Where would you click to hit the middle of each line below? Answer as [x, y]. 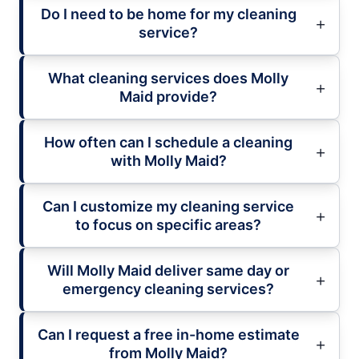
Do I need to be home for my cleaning [168, 14]
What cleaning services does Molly [168, 79]
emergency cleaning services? [168, 289]
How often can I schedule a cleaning [168, 143]
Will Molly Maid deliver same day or [168, 271]
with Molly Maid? [168, 161]
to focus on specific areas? [168, 225]
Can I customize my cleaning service [168, 207]
